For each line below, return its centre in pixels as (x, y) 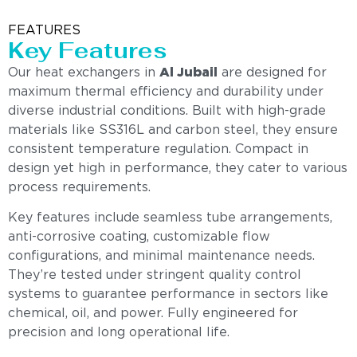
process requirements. (79, 188)
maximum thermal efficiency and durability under (166, 92)
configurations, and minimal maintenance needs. (161, 257)
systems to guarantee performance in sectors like (168, 295)
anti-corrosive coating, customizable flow (139, 237)
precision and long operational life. (119, 333)
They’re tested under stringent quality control (155, 276)
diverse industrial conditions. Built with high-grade (167, 112)
